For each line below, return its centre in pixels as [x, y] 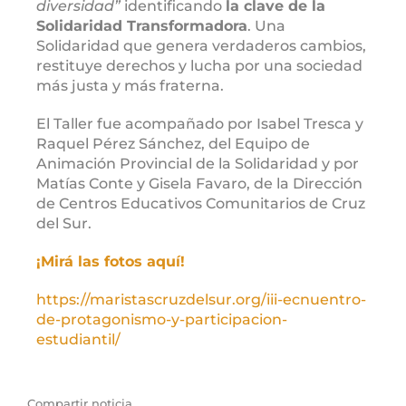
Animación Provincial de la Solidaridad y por [198, 163]
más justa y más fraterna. [130, 85]
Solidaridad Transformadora [142, 25]
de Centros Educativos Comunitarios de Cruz [201, 203]
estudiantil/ [78, 339]
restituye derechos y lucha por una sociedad [199, 65]
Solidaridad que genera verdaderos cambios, [201, 45]
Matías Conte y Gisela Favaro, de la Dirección [199, 183]
